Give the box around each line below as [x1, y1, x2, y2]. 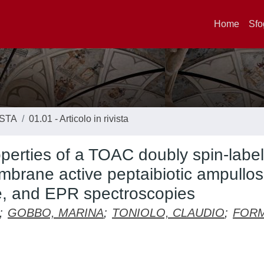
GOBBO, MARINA [8, 206, 104, 219]
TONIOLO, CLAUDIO [112, 206, 225, 219]
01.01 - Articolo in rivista [29, 114, 128, 124]
